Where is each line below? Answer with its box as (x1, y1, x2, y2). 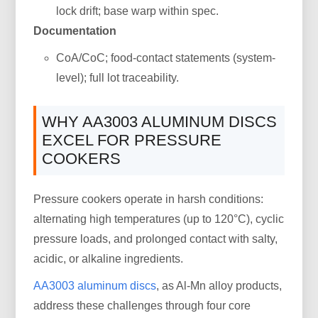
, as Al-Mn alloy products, (156, 279, 283, 292)
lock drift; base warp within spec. (56, 4, 219, 17)
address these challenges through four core (33, 299, 251, 312)
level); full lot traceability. (56, 71, 180, 84)
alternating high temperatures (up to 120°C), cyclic (33, 212, 285, 225)
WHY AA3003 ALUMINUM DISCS (42, 112, 278, 131)
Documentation (33, 24, 117, 37)
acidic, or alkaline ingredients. (33, 252, 184, 265)
